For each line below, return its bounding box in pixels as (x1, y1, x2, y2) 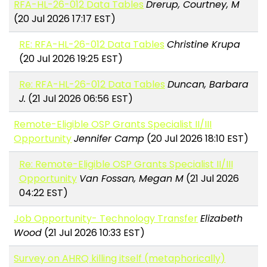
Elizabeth (200, 212, 243, 226)
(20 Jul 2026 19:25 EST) (18, 52, 123, 66)
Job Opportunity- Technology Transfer (14, 212, 198, 226)
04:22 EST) (18, 186, 68, 200)
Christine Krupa (166, 38, 240, 52)
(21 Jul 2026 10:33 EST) (42, 226, 145, 240)
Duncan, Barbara (167, 77, 249, 92)
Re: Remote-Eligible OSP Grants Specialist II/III (18, 157, 233, 172)
